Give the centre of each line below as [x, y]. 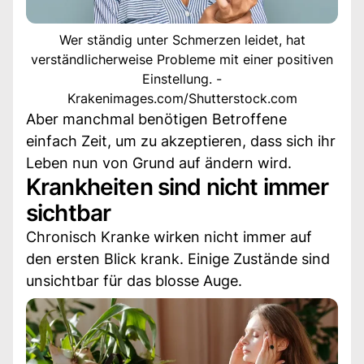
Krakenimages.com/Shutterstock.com [182, 98]
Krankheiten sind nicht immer [178, 186]
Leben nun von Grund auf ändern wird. [159, 162]
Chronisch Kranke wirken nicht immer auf [169, 236]
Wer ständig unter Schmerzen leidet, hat [182, 39]
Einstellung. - [182, 78]
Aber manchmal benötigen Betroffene [156, 119]
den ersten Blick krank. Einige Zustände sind [178, 258]
